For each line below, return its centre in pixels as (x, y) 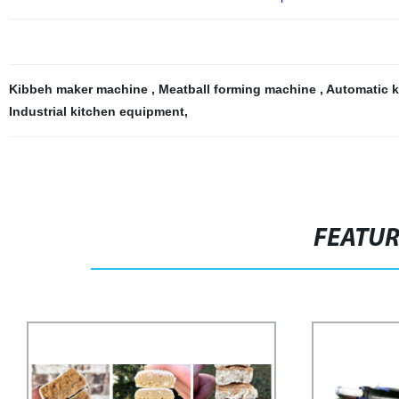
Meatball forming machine (239, 89)
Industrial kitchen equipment (96, 111)
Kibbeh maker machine (80, 89)
